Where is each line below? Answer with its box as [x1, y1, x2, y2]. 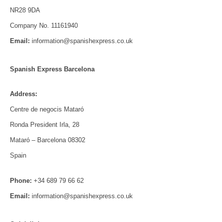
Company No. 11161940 [9, 21, 78, 29]
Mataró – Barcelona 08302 [9, 136, 85, 144]
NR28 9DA [9, 6, 40, 14]
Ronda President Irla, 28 [9, 121, 79, 129]
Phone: [9, 176, 32, 184]
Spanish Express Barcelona [9, 65, 95, 73]
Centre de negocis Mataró [9, 106, 84, 113]
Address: [9, 90, 37, 98]
